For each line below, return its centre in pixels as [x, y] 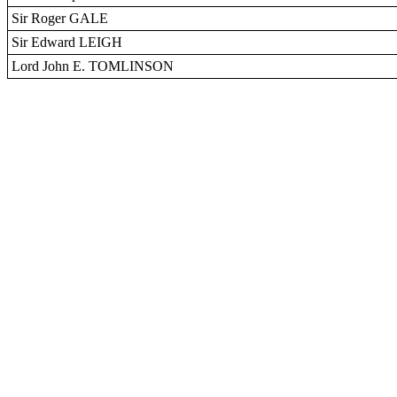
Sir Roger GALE [60, 18]
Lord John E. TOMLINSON [93, 66]
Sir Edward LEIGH [67, 42]
